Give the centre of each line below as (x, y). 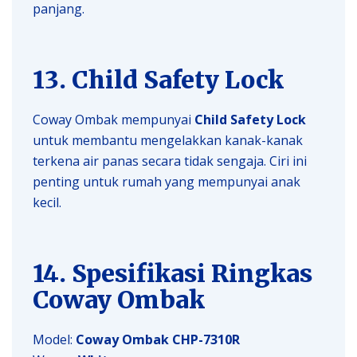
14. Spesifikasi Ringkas (173, 273)
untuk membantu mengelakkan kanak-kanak (168, 140)
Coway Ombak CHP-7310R (158, 339)
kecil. (47, 202)
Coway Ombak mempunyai (114, 119)
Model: (54, 339)
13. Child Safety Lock (158, 79)
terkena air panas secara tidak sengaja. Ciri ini (170, 161)
